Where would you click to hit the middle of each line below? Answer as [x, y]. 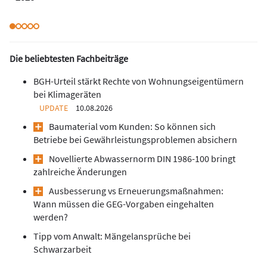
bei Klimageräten [67, 94]
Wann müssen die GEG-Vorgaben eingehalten [124, 204]
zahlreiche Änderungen [80, 172]
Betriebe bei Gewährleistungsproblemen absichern [135, 140]
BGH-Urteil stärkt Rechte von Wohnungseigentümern [139, 81]
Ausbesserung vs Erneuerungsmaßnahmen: [136, 191]
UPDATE [54, 108]
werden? [51, 217]
